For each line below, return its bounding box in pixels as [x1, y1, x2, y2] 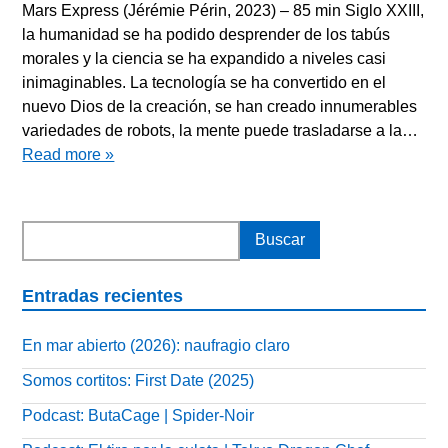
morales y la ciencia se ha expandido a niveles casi [22, 50, 387, 68]
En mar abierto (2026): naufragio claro [22, 337, 291, 355]
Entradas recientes [22, 285, 184, 306]
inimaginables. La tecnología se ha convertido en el [22, 74, 387, 92]
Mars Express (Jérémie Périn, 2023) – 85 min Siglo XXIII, [22, 2, 425, 20]
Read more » [22, 146, 115, 164]
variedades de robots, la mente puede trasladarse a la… [22, 122, 419, 140]
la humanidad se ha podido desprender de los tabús [22, 26, 391, 44]
